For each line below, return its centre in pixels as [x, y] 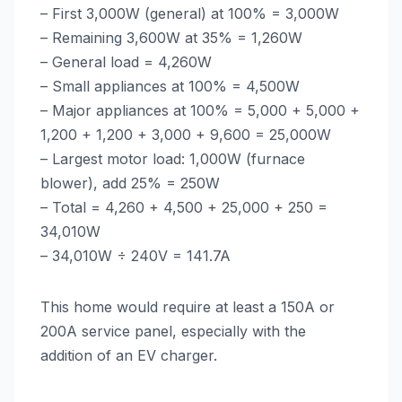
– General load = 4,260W [126, 62]
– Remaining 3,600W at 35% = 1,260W [171, 38]
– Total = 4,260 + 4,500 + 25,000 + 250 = [184, 208]
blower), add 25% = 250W [130, 184]
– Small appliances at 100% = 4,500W [170, 87]
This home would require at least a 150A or [188, 307]
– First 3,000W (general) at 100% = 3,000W [190, 14]
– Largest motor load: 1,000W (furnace [173, 159]
